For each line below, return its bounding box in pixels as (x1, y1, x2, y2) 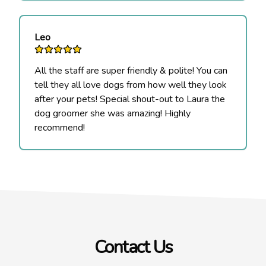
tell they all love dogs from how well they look (34, 78, 227, 91)
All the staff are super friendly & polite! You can (34, 64, 227, 77)
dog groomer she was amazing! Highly (34, 107, 191, 120)
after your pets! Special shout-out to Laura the (34, 93, 225, 106)
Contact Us (94, 235, 172, 259)
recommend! (34, 121, 85, 134)
